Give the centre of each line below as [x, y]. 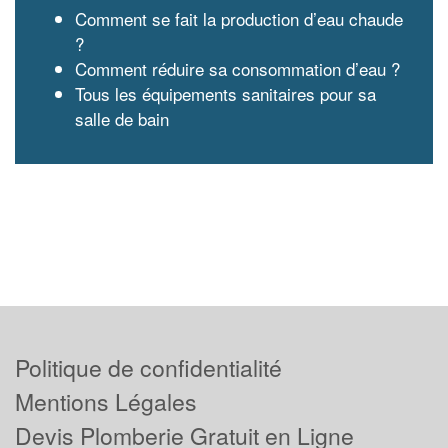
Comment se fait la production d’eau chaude [239, 18]
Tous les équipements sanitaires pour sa [225, 93]
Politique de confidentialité [148, 367]
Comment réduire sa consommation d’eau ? [237, 68]
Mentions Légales [106, 401]
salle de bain [122, 118]
